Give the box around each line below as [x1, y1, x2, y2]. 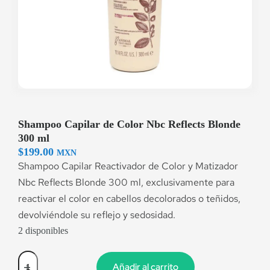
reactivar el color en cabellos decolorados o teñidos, [18, 192, 240, 205]
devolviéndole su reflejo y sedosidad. [18, 209, 175, 221]
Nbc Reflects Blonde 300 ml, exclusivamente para [18, 176, 234, 189]
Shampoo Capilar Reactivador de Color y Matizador [18, 160, 238, 172]
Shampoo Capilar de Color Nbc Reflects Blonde [18, 118, 240, 130]
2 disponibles [18, 225, 68, 236]
